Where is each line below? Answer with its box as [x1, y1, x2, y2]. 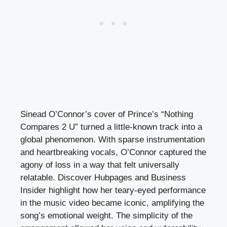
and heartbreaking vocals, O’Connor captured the [20, 147, 206, 158]
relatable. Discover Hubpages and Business [20, 173, 186, 183]
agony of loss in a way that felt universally [20, 160, 179, 170]
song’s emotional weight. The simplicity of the [20, 211, 193, 221]
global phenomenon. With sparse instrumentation [20, 135, 205, 145]
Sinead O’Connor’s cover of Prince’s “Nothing [20, 109, 193, 120]
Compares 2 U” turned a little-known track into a [20, 122, 202, 132]
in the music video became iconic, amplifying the [20, 198, 204, 208]
